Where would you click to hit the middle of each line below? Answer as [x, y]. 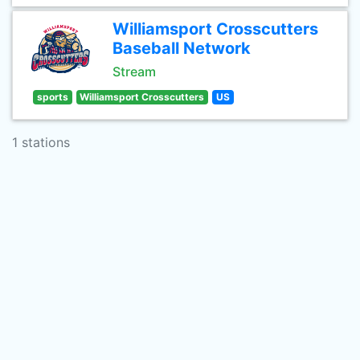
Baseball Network [182, 48]
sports [52, 97]
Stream [134, 72]
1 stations [41, 142]
